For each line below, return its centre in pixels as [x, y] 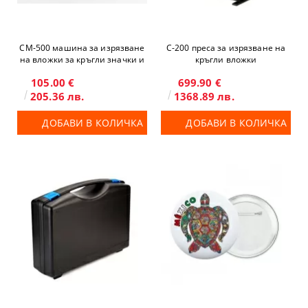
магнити [82, 71]
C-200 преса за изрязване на [226, 48]
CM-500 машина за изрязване [82, 48]
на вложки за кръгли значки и [82, 59]
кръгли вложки [226, 59]
